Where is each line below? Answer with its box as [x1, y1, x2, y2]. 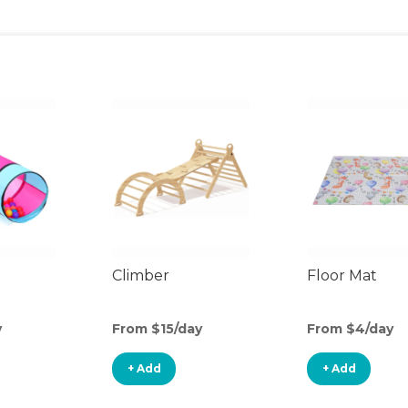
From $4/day [307, 321, 393, 337]
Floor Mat [307, 267, 377, 284]
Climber [112, 267, 169, 284]
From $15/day [112, 321, 202, 337]
